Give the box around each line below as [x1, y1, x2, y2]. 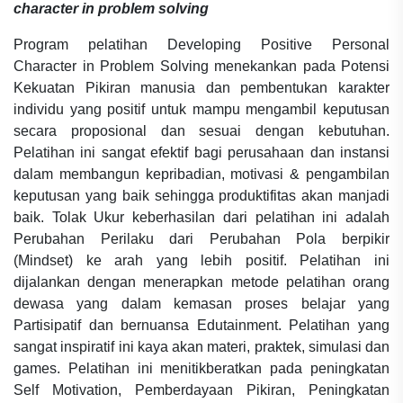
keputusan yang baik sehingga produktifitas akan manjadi [13, 187, 390, 203]
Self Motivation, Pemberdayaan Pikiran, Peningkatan [13, 381, 390, 398]
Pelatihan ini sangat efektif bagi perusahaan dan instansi [13, 144, 390, 160]
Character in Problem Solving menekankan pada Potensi [13, 58, 390, 74]
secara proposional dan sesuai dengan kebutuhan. [13, 122, 390, 139]
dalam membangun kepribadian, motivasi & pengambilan [13, 166, 390, 182]
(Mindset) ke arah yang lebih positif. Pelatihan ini [13, 252, 390, 268]
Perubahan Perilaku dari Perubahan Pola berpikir [13, 230, 390, 246]
